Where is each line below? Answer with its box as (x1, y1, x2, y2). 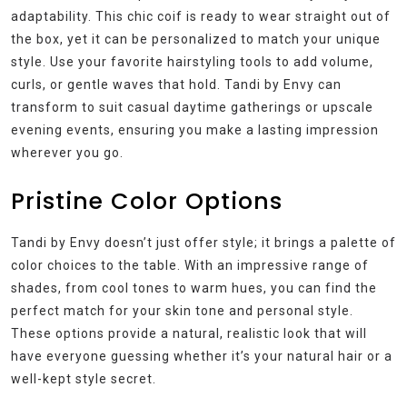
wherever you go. (11, 145, 124, 161)
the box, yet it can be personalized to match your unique (11, 32, 381, 47)
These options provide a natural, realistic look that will (11, 326, 367, 342)
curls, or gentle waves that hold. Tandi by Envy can (11, 77, 342, 93)
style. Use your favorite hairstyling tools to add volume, (11, 55, 373, 70)
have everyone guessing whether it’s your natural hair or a (11, 349, 392, 364)
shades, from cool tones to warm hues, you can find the (11, 281, 377, 296)
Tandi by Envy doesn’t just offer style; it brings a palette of (11, 235, 396, 251)
